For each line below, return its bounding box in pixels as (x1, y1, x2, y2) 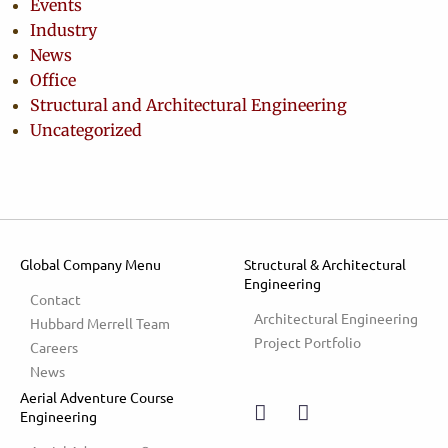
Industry (30, 20, 97, 40)
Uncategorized (30, 120, 142, 140)
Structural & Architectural (244, 255, 406, 273)
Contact (30, 290, 81, 308)
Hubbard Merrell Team (30, 314, 170, 332)
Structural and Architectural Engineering (30, 95, 347, 115)
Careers (30, 338, 78, 356)
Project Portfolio (254, 333, 361, 351)
